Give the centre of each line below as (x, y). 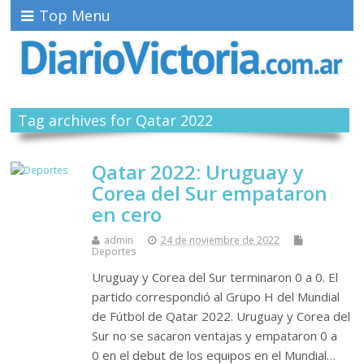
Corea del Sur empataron (210, 193)
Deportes (114, 252)
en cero (127, 214)
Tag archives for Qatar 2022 (115, 121)
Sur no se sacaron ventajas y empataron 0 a (215, 336)
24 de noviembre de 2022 (221, 240)
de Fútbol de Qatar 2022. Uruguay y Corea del (221, 316)
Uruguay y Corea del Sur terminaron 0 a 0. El (215, 277)
